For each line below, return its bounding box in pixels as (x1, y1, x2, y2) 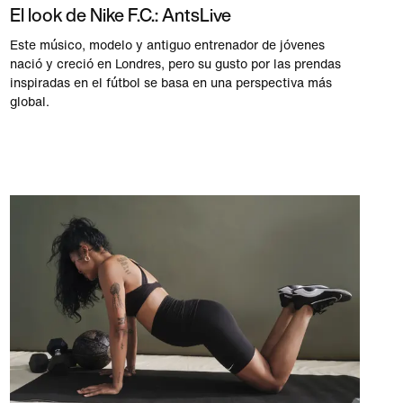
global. (9, 94, 49, 109)
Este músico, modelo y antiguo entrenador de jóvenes (9, 38, 325, 52)
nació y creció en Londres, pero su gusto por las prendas (9, 57, 341, 71)
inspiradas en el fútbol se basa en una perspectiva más (9, 76, 332, 90)
